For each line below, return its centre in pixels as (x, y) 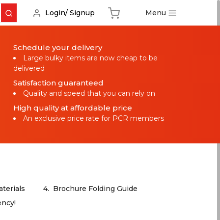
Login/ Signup (70, 13)
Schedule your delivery (57, 47)
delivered (29, 68)
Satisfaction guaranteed (58, 82)
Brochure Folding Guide (95, 189)
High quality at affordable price (72, 108)
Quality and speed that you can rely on (89, 93)
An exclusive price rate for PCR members (93, 118)
